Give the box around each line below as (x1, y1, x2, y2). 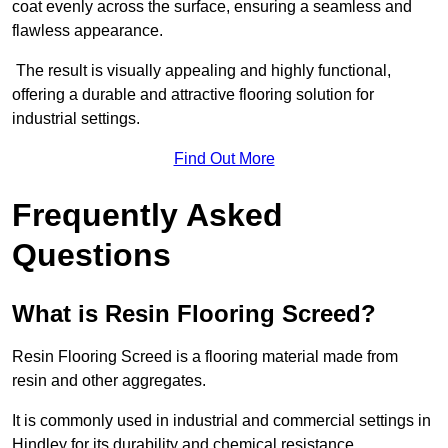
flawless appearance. (12, 22, 163, 40)
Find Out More (173, 150, 275, 168)
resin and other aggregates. (12, 372, 210, 390)
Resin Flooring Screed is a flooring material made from (12, 348, 398, 366)
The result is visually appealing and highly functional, (12, 62, 391, 80)
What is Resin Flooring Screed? (12, 300, 376, 328)
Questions (12, 237, 171, 274)
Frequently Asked (12, 197, 283, 234)
